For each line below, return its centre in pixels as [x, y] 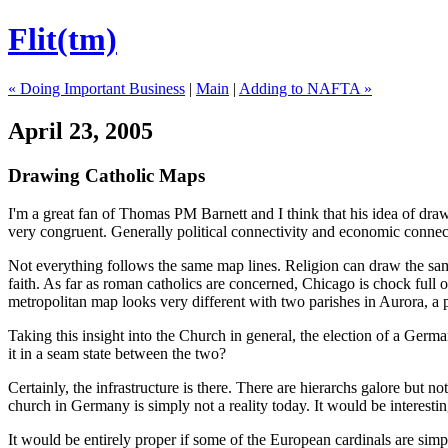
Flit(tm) [62, 39]
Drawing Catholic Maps [106, 175]
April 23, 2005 [80, 130]
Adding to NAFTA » [305, 88]
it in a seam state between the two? [117, 354]
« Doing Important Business [96, 88]
